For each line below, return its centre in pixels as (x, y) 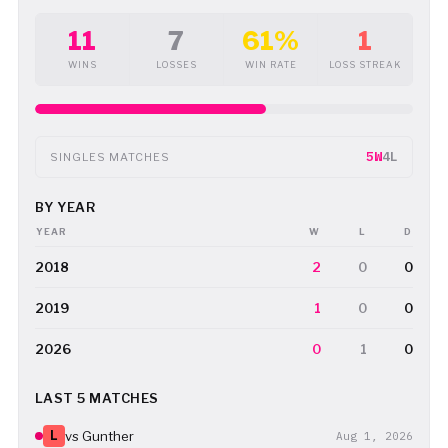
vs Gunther (99, 436)
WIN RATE (270, 64)
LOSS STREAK (365, 64)
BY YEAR (65, 207)
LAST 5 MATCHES (96, 398)
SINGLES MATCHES (109, 156)
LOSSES (176, 64)
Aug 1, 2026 (375, 435)
